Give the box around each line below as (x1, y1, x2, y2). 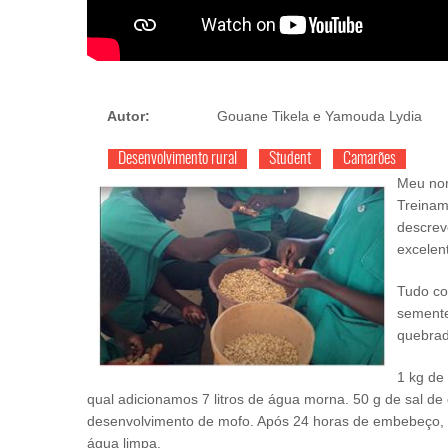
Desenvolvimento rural (118, 151, 237, 167)
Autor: (107, 108, 154, 124)
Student (269, 151, 311, 167)
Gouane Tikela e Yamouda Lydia (217, 108, 422, 124)
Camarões (343, 151, 396, 167)
